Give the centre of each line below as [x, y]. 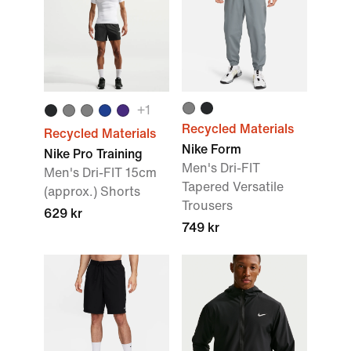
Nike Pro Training [93, 154]
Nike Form [212, 149]
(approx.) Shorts [92, 192]
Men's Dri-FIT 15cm [100, 173]
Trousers [207, 206]
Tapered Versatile [233, 187]
